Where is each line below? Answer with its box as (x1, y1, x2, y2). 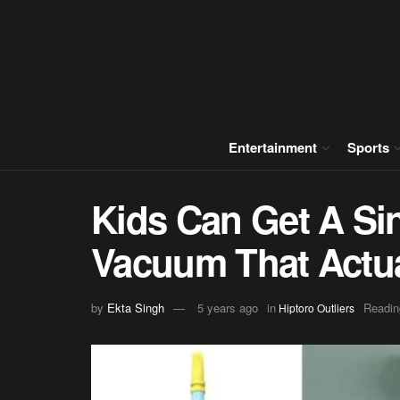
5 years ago (197, 298, 258, 316)
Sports (347, 137, 389, 157)
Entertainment (229, 137, 317, 157)
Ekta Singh (107, 298, 164, 316)
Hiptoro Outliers (279, 299, 354, 315)
